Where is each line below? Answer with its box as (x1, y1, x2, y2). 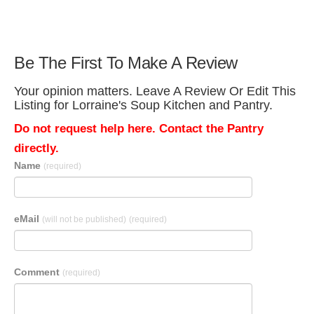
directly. (14, 142, 59, 155)
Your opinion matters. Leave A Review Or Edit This (14, 84, 296, 98)
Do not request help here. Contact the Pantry (14, 122, 264, 135)
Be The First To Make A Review (14, 53, 238, 72)
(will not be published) (42, 214, 126, 224)
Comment (14, 266, 62, 278)
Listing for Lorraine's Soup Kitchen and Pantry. (14, 98, 273, 112)
